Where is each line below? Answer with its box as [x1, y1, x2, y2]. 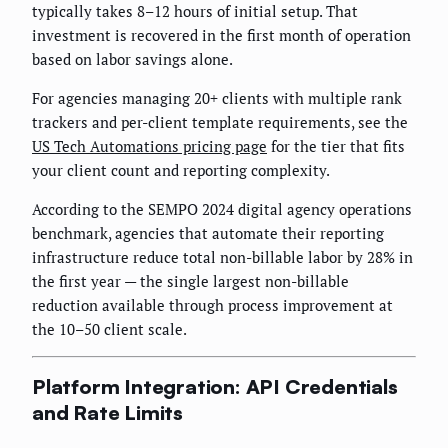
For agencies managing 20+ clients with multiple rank [32, 87, 402, 108]
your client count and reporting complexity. [32, 159, 330, 180]
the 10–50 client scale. [32, 318, 187, 339]
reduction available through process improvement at [32, 294, 393, 315]
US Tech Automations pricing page [32, 135, 267, 156]
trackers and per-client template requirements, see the [32, 111, 408, 132]
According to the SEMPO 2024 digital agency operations [32, 198, 412, 219]
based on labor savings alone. [32, 48, 233, 69]
